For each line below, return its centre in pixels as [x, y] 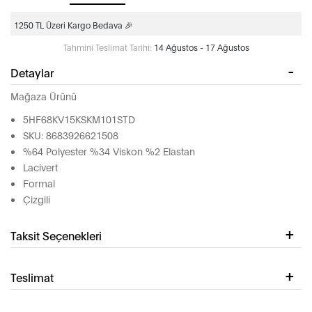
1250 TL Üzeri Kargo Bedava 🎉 [73, 25]
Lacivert [40, 167]
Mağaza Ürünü [44, 96]
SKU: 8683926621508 [71, 135]
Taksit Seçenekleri [56, 235]
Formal [39, 183]
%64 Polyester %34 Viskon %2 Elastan [109, 151]
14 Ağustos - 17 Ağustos [201, 47]
